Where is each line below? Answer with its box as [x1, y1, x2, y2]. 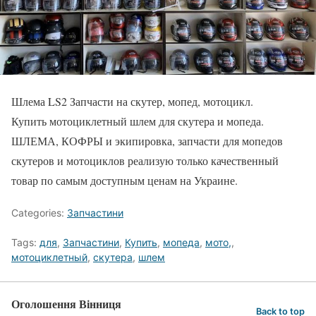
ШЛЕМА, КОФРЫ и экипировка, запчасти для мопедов [11, 133, 283, 148]
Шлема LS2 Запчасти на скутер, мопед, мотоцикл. [11, 93, 253, 109]
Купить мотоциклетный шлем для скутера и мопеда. [11, 113, 264, 128]
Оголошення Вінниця [11, 295, 121, 312]
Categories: [11, 206, 67, 219]
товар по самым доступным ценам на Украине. [11, 172, 238, 188]
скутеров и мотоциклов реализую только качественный [11, 152, 279, 168]
